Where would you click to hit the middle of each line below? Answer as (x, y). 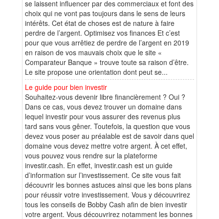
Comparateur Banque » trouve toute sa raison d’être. (107, 62)
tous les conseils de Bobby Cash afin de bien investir (106, 204)
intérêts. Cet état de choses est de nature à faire (100, 23)
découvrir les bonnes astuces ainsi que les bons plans (108, 185)
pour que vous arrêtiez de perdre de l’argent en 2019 (107, 42)
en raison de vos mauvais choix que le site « (93, 52)
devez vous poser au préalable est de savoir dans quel (109, 136)
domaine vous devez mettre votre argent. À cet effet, (106, 145)
